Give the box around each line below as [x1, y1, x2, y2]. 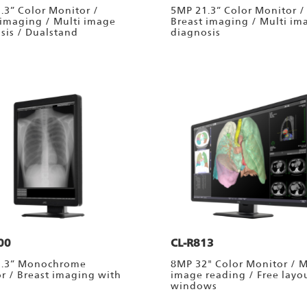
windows [170, 280, 217, 292]
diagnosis [170, 27, 221, 38]
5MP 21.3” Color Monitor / [170, 5, 305, 16]
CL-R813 [170, 236, 214, 250]
